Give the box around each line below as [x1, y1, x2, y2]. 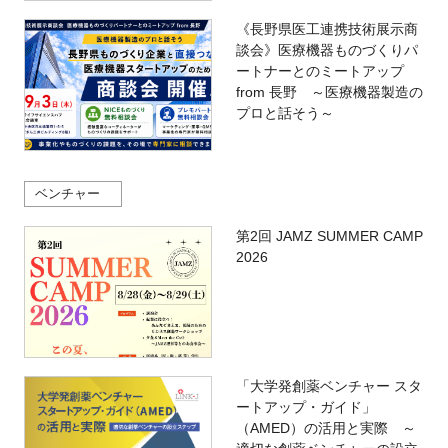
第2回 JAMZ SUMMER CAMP [235, 228, 423, 245]
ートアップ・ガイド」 [235, 398, 376, 415]
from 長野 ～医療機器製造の [235, 84, 423, 101]
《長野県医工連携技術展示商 [235, 21, 418, 38]
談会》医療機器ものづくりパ [235, 42, 418, 59]
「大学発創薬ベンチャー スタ [235, 377, 422, 394]
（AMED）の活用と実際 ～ [235, 419, 416, 436]
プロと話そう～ [235, 105, 334, 122]
